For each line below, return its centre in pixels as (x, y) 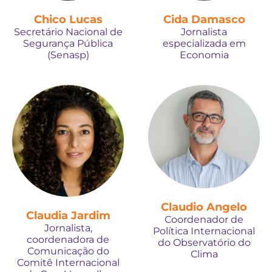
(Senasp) (68, 55)
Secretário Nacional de (68, 32)
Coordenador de (204, 220)
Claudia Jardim (68, 215)
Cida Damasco (204, 19)
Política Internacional (204, 231)
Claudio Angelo (204, 207)
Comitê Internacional (68, 262)
